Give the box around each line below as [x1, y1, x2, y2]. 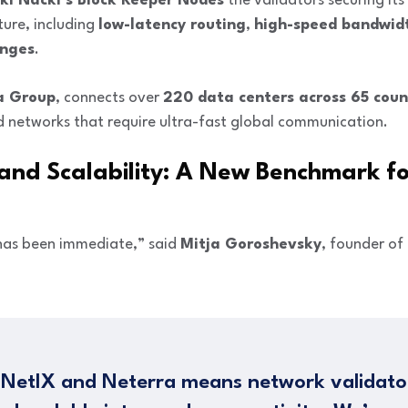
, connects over [56, 89, 163, 106]
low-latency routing [98, 16, 246, 33]
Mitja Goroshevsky [180, 236, 321, 252]
